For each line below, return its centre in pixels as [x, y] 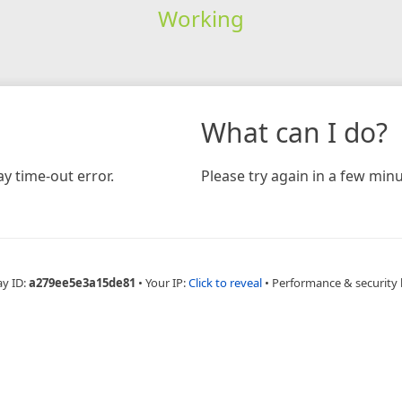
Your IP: [166, 282]
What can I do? [294, 132]
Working [201, 18]
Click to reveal [225, 282]
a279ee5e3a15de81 [82, 282]
